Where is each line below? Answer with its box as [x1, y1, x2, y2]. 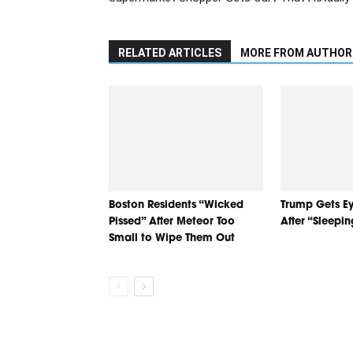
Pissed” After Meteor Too [109, 216, 235, 227]
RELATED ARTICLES [118, 46, 221, 59]
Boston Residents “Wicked [109, 199, 243, 210]
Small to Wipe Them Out [109, 232, 235, 243]
